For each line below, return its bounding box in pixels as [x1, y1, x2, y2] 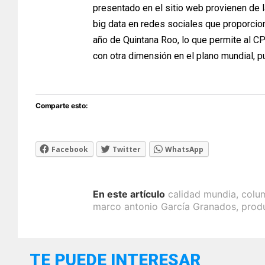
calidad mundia [168, 188, 236, 201]
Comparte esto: [35, 101, 88, 111]
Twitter [112, 144, 141, 155]
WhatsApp [165, 144, 203, 155]
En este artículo [93, 188, 165, 201]
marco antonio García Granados [93, 201, 236, 213]
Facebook [51, 144, 88, 155]
